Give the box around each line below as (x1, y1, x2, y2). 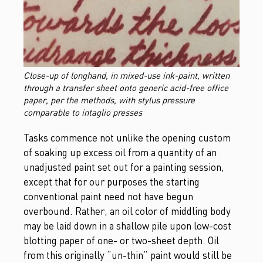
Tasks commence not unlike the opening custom (23, 131, 231, 144)
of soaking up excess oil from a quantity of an (23, 146, 217, 159)
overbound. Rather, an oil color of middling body (23, 204, 231, 217)
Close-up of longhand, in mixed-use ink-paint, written (23, 69, 230, 80)
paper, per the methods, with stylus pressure (23, 94, 195, 105)
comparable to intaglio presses (23, 106, 142, 117)
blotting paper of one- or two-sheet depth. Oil (23, 234, 219, 247)
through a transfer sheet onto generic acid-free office (23, 82, 228, 93)
